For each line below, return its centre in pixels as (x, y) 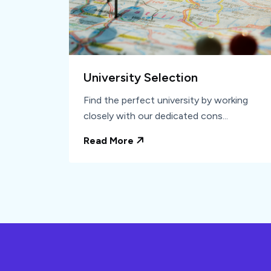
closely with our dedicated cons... (156, 116)
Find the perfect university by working (166, 100)
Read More (110, 141)
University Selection (141, 78)
